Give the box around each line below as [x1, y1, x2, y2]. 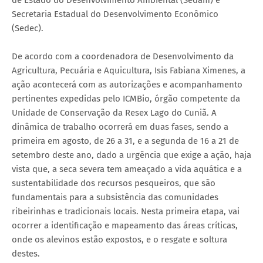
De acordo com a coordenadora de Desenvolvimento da [12, 50, 234, 62]
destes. [12, 248, 40, 259]
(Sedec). [12, 22, 43, 33]
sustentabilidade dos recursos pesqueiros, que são [12, 177, 215, 188]
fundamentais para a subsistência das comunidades [12, 191, 218, 203]
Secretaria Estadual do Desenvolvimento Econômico [12, 8, 218, 19]
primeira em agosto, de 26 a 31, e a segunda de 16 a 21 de [12, 135, 239, 146]
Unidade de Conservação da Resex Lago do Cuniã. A [12, 107, 217, 118]
